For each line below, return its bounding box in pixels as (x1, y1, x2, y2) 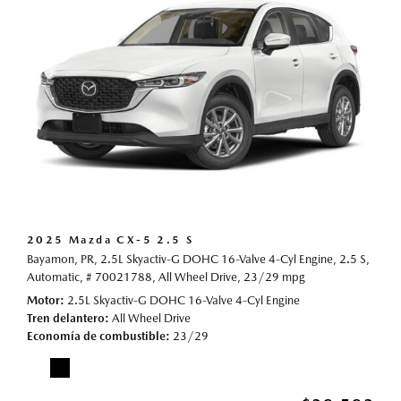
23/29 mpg (243, 270, 305, 285)
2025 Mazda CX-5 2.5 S (27, 234, 194, 247)
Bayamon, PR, (27, 252, 98, 267)
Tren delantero (27, 311, 105, 326)
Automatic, (27, 270, 83, 285)
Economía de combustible (27, 329, 166, 344)
